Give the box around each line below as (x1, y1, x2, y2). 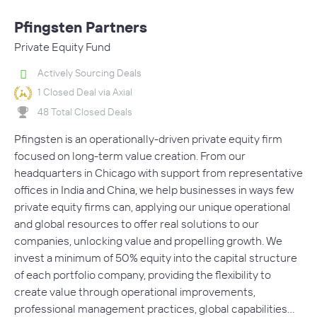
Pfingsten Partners (14, 18, 147, 37)
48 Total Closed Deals (38, 105, 132, 118)
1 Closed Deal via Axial (38, 86, 132, 99)
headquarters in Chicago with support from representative (14, 166, 303, 180)
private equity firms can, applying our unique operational (14, 200, 291, 214)
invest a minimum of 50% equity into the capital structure (14, 250, 297, 265)
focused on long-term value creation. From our (14, 149, 246, 163)
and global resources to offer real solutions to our (14, 217, 259, 231)
